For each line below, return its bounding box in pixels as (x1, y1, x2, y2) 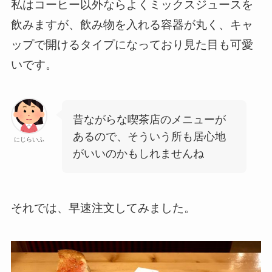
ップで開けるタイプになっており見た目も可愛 (10, 38, 253, 52)
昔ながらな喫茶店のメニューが (72, 113, 226, 126)
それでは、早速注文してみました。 (10, 202, 195, 215)
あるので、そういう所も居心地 (72, 130, 226, 143)
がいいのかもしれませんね (72, 147, 204, 160)
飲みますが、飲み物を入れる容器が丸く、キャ (10, 18, 253, 32)
